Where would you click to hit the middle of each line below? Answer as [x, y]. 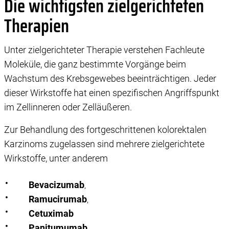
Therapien [37, 26]
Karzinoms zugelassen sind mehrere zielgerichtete [104, 144]
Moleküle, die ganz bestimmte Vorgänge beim [95, 64]
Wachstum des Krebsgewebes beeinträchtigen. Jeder [110, 78]
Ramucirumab [58, 199]
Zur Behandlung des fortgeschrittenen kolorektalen [105, 129]
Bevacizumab [56, 185]
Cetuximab [51, 213]
